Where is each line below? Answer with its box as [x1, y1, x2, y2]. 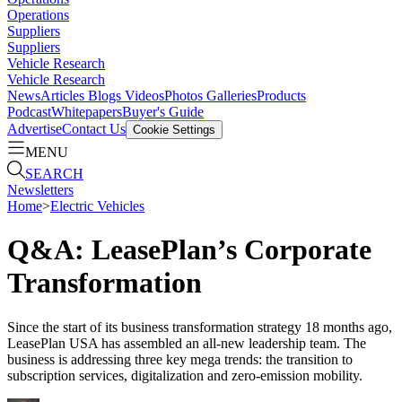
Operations [7, 7, 69, 22]
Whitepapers [51, 104, 122, 119]
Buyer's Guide [122, 104, 204, 119]
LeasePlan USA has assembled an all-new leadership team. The [7, 335, 366, 351]
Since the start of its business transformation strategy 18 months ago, [7, 319, 392, 335]
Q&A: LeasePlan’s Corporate [7, 233, 371, 267]
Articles [40, 88, 84, 103]
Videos [121, 88, 164, 103]
